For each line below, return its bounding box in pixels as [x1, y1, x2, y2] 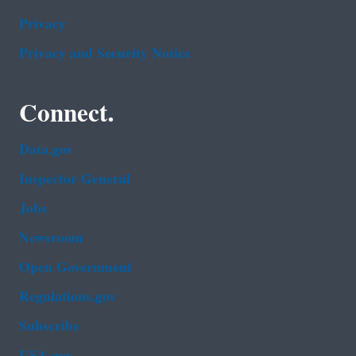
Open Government [19, 252, 132, 282]
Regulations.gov [19, 281, 116, 311]
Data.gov [19, 134, 73, 164]
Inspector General [19, 164, 130, 194]
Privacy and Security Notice [19, 38, 191, 68]
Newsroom [19, 222, 83, 253]
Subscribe [19, 311, 79, 341]
